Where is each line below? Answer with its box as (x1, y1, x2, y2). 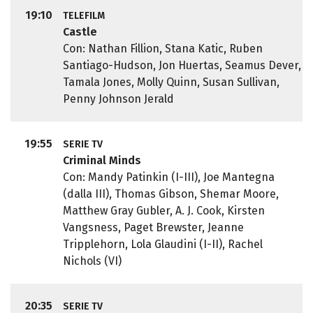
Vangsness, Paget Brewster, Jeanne (62, 221, 244, 235)
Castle (62, 25, 97, 39)
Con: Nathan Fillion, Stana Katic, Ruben (62, 42, 263, 56)
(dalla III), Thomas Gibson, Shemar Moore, (62, 187, 279, 201)
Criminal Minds (62, 154, 141, 168)
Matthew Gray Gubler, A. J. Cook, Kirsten (62, 204, 265, 218)
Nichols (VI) (62, 254, 122, 268)
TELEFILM (62, 10, 105, 22)
